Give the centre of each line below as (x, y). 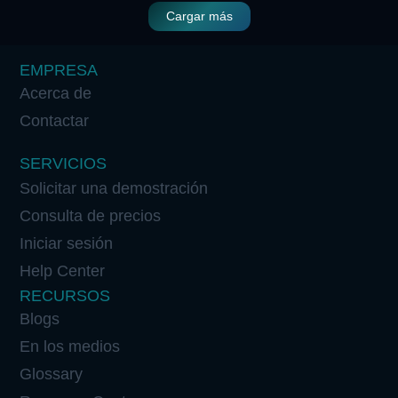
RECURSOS (65, 295)
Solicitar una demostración (114, 188)
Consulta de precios (91, 215)
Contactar (55, 120)
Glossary (52, 374)
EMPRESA (59, 70)
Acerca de (56, 93)
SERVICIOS (64, 163)
